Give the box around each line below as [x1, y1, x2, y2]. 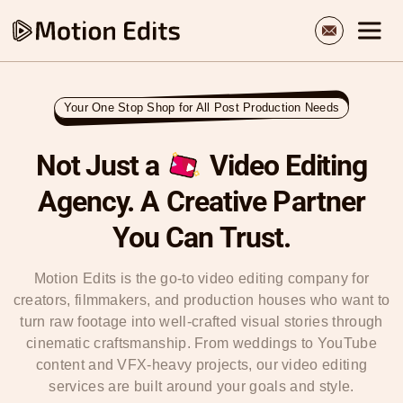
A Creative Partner [140, 184, 366, 219]
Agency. [37, 184, 141, 219]
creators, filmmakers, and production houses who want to [13, 291, 390, 308]
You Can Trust [112, 219, 284, 255]
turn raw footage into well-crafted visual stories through [20, 313, 383, 329]
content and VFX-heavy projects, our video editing [35, 356, 368, 372]
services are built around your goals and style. [49, 378, 354, 394]
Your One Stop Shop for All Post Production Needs [63, 101, 340, 114]
